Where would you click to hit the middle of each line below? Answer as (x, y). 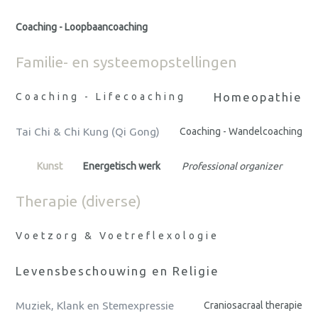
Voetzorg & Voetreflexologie (117, 236)
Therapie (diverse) (78, 201)
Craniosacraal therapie (253, 306)
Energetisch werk (122, 166)
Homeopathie (258, 97)
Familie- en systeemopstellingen (126, 62)
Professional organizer (231, 166)
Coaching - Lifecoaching (101, 97)
